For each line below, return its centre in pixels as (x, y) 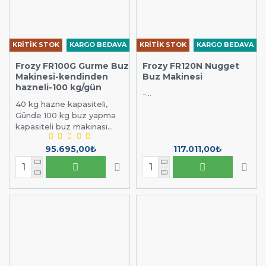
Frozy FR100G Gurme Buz (72, 66)
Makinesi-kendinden (62, 76)
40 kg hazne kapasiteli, (61, 104)
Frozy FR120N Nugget (191, 66)
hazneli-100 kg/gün (58, 87)
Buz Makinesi (172, 76)
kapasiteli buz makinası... (64, 126)
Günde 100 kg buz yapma (66, 115)
